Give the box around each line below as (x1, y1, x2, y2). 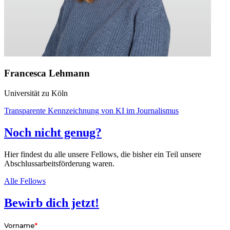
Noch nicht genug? (4, 126, 102, 140)
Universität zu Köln (4, 89, 68, 98)
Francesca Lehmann (4, 68, 90, 79)
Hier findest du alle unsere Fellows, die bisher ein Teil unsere (4, 150, 201, 159)
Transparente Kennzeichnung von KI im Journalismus (4, 106, 179, 116)
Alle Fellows (4, 177, 46, 185)
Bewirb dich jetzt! (4, 196, 99, 209)
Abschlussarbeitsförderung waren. (4, 159, 114, 168)
